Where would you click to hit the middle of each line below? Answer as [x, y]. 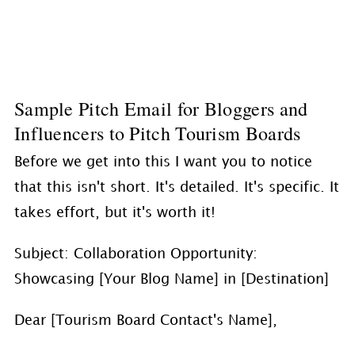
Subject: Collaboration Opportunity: [136, 254]
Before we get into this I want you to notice [163, 162]
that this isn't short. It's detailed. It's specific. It [176, 188]
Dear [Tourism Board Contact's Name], [145, 321]
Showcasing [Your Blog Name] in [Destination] [171, 280]
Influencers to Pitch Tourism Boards [157, 134]
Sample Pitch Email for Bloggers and [161, 109]
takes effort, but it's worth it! [115, 213]
